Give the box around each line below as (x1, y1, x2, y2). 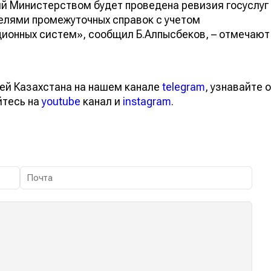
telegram (162, 80, 205, 93)
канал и (80, 94, 123, 108)
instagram (123, 94, 171, 108)
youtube (42, 94, 80, 108)
